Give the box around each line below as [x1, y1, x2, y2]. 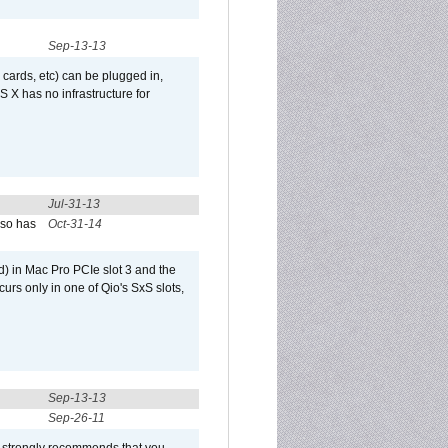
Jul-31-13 [48, 197, 100, 211]
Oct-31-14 [48, 217, 102, 231]
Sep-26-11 [48, 411, 105, 425]
